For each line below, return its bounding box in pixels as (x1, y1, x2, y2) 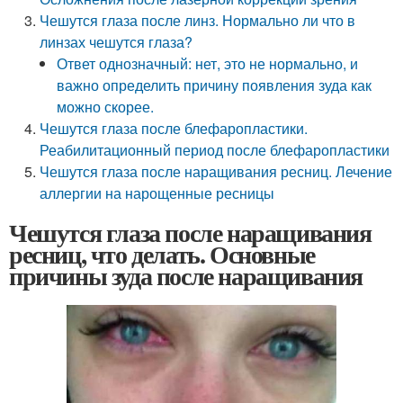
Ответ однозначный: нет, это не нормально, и (57, 53, 359, 74)
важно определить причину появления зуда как (57, 75, 372, 95)
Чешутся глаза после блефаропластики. (40, 118, 309, 139)
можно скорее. (57, 96, 155, 117)
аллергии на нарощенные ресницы (40, 183, 275, 203)
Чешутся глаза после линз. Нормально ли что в (40, 10, 356, 31)
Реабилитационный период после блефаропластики (40, 139, 390, 160)
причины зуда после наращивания (9, 257, 363, 294)
